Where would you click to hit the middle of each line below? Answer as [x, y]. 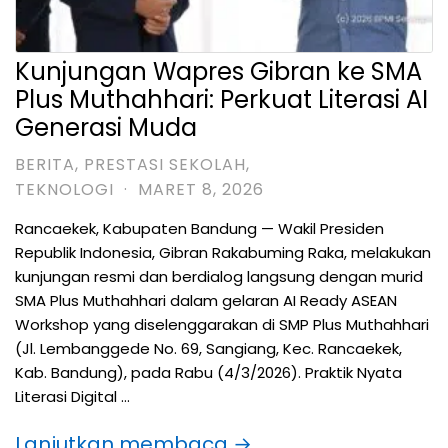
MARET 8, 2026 [201, 190]
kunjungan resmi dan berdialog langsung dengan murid [219, 277]
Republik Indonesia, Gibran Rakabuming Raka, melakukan [223, 253]
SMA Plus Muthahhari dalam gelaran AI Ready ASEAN [206, 301]
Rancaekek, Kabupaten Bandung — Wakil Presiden [199, 229]
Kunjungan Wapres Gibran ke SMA [218, 72]
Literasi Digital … [72, 397]
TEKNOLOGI [64, 190]
